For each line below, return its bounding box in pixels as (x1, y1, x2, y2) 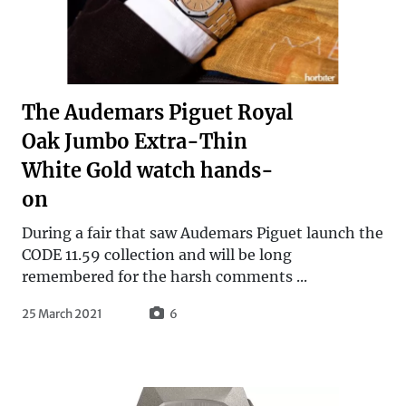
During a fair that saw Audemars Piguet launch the (22, 223, 383, 242)
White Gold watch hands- (22, 158, 274, 183)
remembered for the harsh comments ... (22, 266, 307, 285)
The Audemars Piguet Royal (22, 100, 293, 125)
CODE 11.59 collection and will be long (22, 245, 292, 264)
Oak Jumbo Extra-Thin (22, 129, 247, 154)
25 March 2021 (22, 305, 102, 322)
